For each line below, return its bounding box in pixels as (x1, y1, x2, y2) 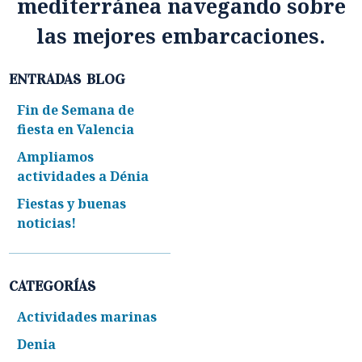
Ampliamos (17, 148, 95, 166)
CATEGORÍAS (9, 277, 96, 295)
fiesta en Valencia (17, 120, 135, 138)
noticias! (17, 214, 77, 232)
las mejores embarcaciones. (36, 22, 326, 49)
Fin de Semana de (17, 101, 135, 119)
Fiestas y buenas (17, 195, 127, 213)
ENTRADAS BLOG (9, 70, 126, 88)
